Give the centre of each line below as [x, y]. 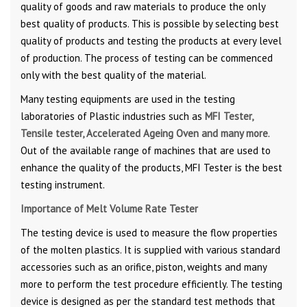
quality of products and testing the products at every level [151, 40]
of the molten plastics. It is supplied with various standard [150, 249]
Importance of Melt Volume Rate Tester [109, 208]
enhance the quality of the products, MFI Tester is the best [151, 167]
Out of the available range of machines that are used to [146, 150]
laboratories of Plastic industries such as [113, 116]
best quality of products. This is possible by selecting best [150, 23]
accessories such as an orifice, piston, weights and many [144, 267]
